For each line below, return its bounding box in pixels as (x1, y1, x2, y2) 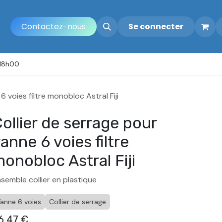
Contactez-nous (21, 20, 86, 32)
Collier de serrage (49, 197, 106, 206)
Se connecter (128, 20, 184, 32)
